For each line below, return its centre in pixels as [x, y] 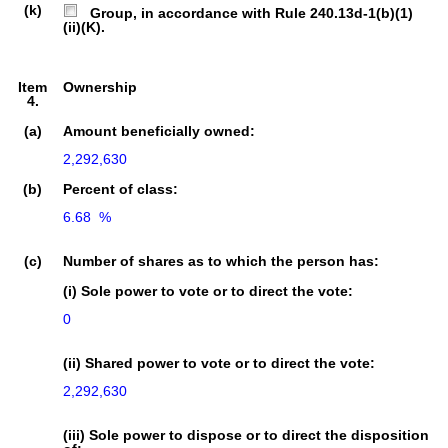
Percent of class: [120, 188]
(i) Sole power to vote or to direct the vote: [208, 290]
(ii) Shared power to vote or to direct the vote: [219, 362]
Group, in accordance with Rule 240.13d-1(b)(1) [245, 12]
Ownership [100, 86]
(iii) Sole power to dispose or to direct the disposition [246, 434]
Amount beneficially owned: [159, 130]
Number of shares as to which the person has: [221, 260]
